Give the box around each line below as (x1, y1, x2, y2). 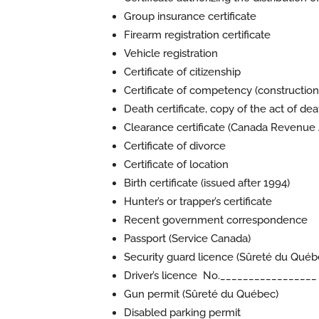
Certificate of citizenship (123, 66, 241, 78)
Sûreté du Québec (184, 288, 276, 300)
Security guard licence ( (123, 251, 239, 263)
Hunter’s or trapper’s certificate (123, 195, 272, 208)
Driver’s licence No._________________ (123, 269, 317, 282)
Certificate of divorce (123, 140, 226, 152)
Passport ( (123, 232, 172, 245)
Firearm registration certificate (123, 28, 271, 41)
